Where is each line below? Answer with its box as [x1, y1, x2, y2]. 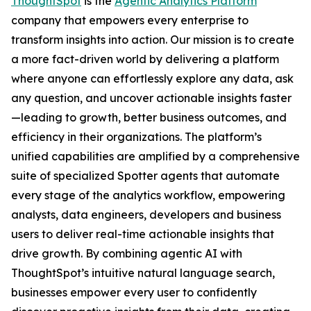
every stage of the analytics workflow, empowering [11, 188, 285, 202]
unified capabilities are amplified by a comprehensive [11, 149, 300, 163]
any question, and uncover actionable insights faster [11, 91, 292, 105]
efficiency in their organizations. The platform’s [11, 130, 262, 144]
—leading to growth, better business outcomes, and [11, 110, 287, 124]
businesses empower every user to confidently [11, 285, 257, 299]
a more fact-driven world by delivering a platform [11, 52, 279, 66]
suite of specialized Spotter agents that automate [11, 169, 280, 183]
